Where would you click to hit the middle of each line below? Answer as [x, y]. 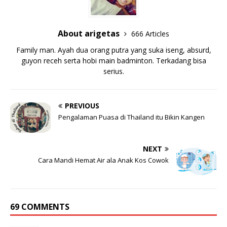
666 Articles [150, 34]
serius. [113, 71]
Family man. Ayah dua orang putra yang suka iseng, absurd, [113, 50]
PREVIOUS [82, 106]
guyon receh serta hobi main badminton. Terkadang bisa [113, 61]
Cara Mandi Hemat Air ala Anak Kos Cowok [103, 160]
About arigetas [90, 34]
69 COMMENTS [40, 207]
